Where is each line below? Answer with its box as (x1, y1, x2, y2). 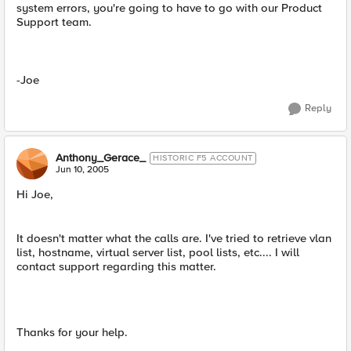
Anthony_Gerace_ (56, 151, 146, 165)
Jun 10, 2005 (56, 164, 109, 175)
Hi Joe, (16, 187, 53, 201)
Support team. (16, 15, 92, 29)
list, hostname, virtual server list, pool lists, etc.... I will (16, 245, 299, 259)
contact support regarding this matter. (16, 259, 216, 273)
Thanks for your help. (16, 325, 128, 339)
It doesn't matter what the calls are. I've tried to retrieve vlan (16, 231, 331, 245)
